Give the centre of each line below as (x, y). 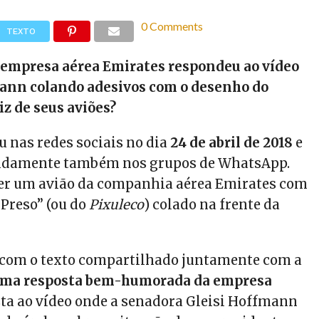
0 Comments (172, 26)
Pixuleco (117, 205)
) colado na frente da (212, 205)
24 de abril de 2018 (232, 143)
